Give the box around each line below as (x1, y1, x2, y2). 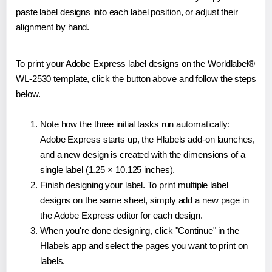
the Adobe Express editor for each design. (40, 210, 203, 221)
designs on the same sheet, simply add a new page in (40, 195, 249, 206)
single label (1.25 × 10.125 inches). (40, 165, 175, 175)
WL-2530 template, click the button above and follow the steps (16, 73, 256, 84)
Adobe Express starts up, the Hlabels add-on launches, (40, 134, 255, 145)
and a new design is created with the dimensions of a (40, 149, 245, 160)
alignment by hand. (16, 22, 90, 33)
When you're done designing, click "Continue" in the (40, 225, 239, 236)
